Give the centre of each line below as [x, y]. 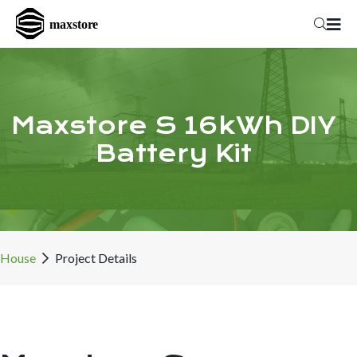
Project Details [96, 258]
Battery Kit [174, 154]
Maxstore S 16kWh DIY [174, 126]
